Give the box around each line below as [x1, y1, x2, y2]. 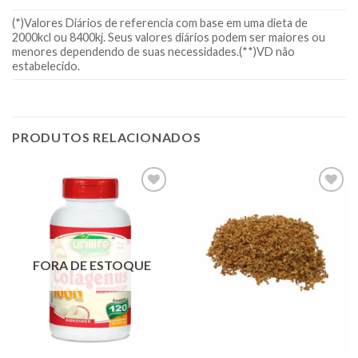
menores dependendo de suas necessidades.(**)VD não [12, 44, 295, 58]
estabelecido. [12, 58, 80, 73]
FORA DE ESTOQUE [32, 257, 151, 273]
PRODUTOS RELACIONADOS [12, 129, 201, 145]
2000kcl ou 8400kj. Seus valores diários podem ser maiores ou [12, 30, 325, 44]
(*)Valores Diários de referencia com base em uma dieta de [12, 15, 308, 30]
